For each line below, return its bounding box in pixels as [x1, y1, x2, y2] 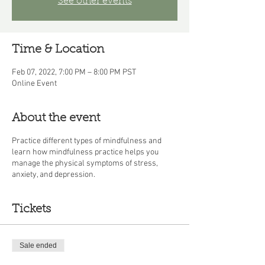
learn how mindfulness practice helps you [12, 147, 159, 157]
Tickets [12, 203, 51, 215]
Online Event [12, 79, 57, 89]
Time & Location [12, 44, 104, 56]
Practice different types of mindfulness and [12, 136, 161, 146]
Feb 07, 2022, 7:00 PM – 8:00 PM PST [12, 67, 136, 77]
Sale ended [20, 241, 57, 250]
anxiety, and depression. [12, 170, 95, 180]
